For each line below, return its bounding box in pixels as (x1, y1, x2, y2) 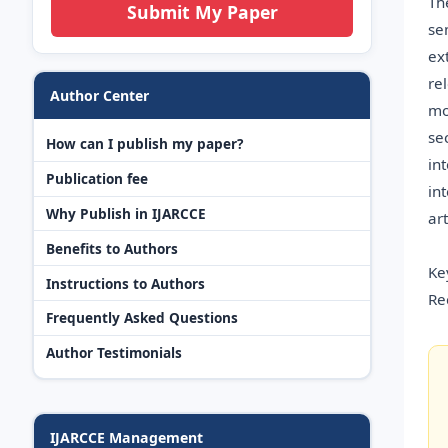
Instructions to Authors (46, 273, 205, 293)
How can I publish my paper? (46, 134, 243, 154)
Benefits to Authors (46, 238, 178, 258)
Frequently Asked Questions (46, 308, 238, 328)
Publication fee (46, 169, 148, 189)
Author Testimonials (46, 343, 182, 363)
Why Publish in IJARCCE (46, 204, 206, 223)
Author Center (50, 85, 149, 105)
